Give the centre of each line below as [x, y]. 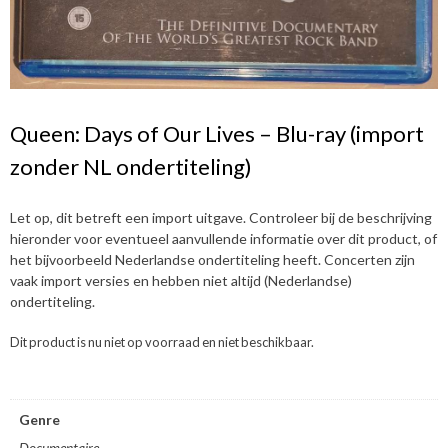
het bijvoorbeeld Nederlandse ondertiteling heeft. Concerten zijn [212, 259]
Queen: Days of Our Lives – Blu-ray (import [217, 133]
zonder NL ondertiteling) [131, 166]
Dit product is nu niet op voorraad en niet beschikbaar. [162, 341]
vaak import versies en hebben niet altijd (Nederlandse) [181, 280]
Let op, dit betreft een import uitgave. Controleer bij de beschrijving [221, 217]
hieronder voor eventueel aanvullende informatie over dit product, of [223, 238]
